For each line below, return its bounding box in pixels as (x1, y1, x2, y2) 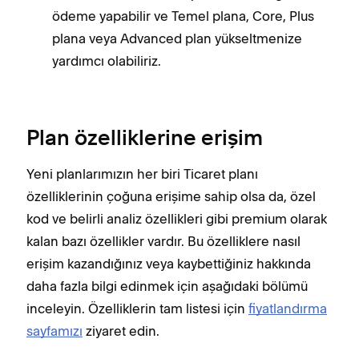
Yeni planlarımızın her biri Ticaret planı (26, 166, 258, 182)
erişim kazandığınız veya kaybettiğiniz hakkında (26, 256, 311, 272)
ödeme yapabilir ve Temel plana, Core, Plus (52, 8, 314, 24)
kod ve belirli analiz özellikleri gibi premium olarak (26, 211, 327, 227)
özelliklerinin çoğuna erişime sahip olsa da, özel (26, 188, 316, 204)
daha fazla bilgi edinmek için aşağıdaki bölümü (26, 278, 308, 294)
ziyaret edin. (83, 323, 159, 339)
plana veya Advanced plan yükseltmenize (52, 30, 302, 46)
